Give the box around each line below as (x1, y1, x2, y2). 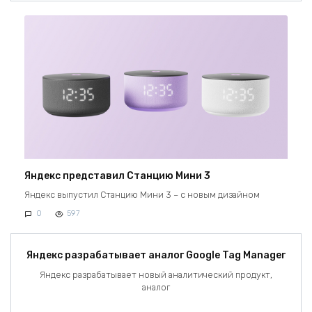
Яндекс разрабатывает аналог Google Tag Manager (26, 249, 286, 262)
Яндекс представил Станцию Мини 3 (24, 170, 210, 182)
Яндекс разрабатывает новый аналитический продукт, (40, 269, 272, 280)
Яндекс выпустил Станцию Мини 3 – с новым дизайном (24, 189, 260, 201)
